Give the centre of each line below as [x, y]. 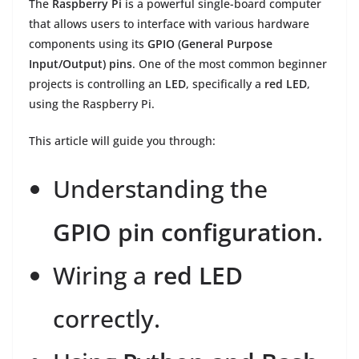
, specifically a [225, 84]
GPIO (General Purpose [210, 44]
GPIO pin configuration [185, 232]
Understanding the [160, 189]
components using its [88, 44]
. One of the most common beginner [230, 64]
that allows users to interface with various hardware [169, 24]
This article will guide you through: [122, 141]
